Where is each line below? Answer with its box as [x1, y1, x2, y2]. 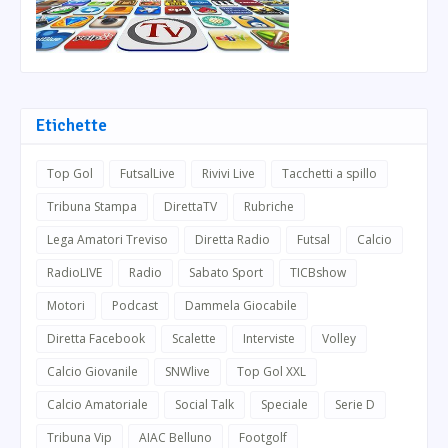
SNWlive [165, 362, 210, 380]
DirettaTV [164, 197, 217, 215]
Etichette [36, 114, 107, 136]
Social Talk [175, 395, 234, 413]
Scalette [172, 329, 216, 347]
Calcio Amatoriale [47, 395, 148, 413]
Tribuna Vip [47, 428, 112, 446]
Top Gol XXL [237, 362, 306, 380]
